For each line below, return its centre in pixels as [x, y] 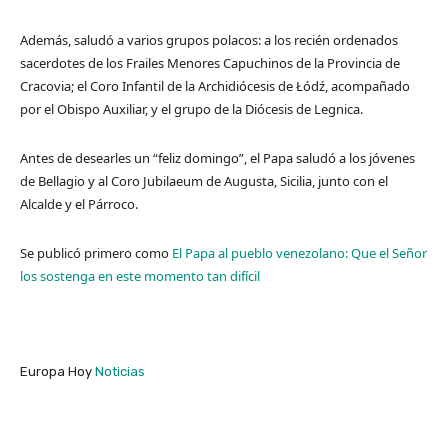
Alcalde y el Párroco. [79, 203]
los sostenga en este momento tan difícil [140, 275]
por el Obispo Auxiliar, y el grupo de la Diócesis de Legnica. [191, 108]
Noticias [120, 371]
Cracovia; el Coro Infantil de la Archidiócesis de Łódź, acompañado [215, 85]
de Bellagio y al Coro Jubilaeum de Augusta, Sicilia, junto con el [204, 180]
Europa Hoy [57, 371]
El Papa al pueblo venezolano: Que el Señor [299, 252]
